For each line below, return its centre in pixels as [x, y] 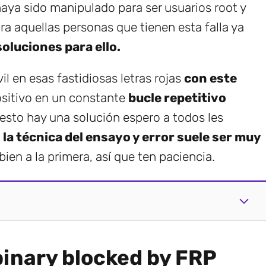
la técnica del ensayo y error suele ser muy [132, 137]
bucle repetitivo [177, 97]
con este [210, 78]
